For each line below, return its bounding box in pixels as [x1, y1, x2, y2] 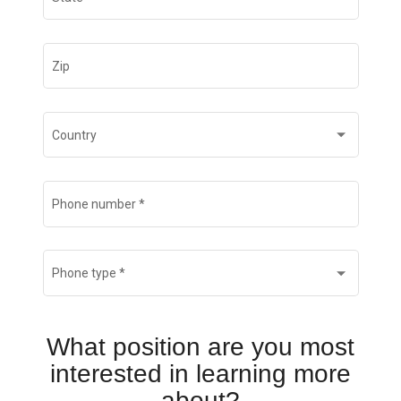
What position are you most [47, 332, 354, 361]
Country [52, 127, 97, 142]
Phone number [52, 197, 136, 211]
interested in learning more [50, 359, 351, 388]
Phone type [52, 266, 116, 281]
